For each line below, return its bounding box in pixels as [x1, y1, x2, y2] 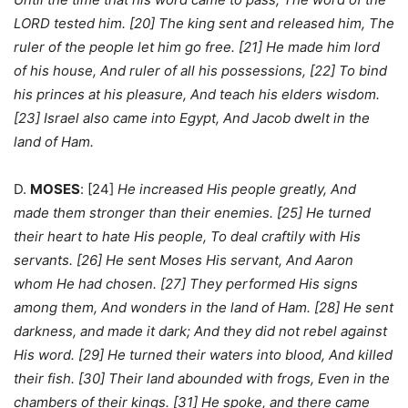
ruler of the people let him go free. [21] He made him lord [14, 38, 380, 56]
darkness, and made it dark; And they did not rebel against [14, 322, 387, 341]
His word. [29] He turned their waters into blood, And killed [14, 346, 393, 364]
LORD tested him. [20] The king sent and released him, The [14, 15, 394, 33]
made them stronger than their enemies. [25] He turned [14, 204, 371, 222]
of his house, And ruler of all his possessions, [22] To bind [14, 62, 387, 80]
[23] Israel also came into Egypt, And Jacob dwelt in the [14, 109, 370, 127]
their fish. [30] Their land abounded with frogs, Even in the [14, 370, 390, 388]
